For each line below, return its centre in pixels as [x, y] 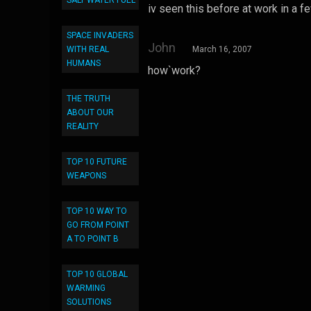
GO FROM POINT [98, 225]
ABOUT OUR [90, 112]
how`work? [175, 70]
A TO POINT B [93, 239]
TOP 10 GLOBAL [97, 274]
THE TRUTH [89, 99]
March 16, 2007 [222, 49]
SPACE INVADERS [100, 35]
